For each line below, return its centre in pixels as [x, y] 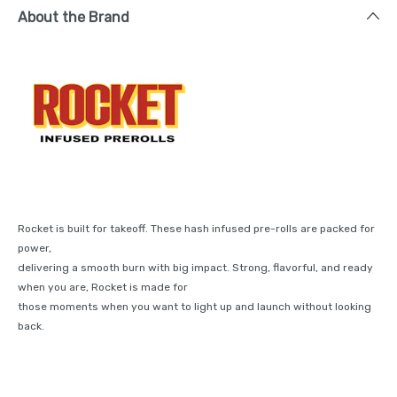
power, [35, 248]
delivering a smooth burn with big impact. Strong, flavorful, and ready [195, 267]
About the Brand [74, 17]
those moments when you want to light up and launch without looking [195, 306]
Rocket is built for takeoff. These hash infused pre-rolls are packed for [196, 228]
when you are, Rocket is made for [103, 287]
